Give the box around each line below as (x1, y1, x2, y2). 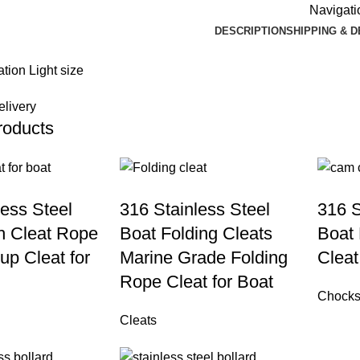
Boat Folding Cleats (119, 223, 272, 243)
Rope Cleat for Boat (119, 271, 273, 292)
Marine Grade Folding (119, 247, 288, 268)
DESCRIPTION (215, 24, 286, 37)
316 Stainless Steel (119, 198, 270, 219)
